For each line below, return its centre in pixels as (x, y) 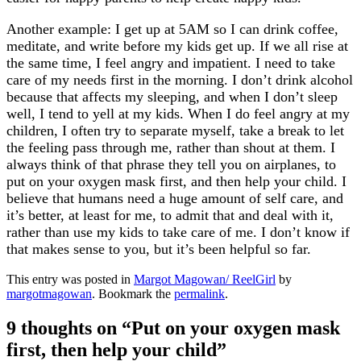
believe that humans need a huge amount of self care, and (175, 199)
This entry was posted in (70, 280)
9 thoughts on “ (69, 328)
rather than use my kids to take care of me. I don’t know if (178, 232)
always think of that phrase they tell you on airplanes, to (171, 165)
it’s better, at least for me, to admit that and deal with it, (170, 216)
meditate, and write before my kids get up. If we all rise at (177, 46)
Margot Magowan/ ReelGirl (205, 280)
